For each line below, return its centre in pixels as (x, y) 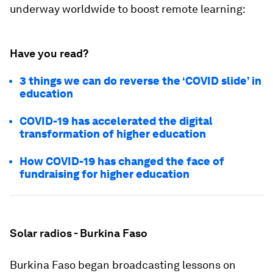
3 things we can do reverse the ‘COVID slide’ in (140, 81)
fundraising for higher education (105, 174)
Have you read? (49, 53)
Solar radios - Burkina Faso (79, 233)
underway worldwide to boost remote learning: (128, 9)
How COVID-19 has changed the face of (122, 161)
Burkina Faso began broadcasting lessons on (123, 265)
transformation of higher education (113, 134)
